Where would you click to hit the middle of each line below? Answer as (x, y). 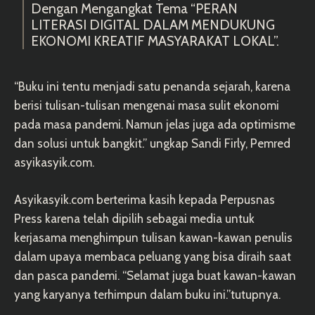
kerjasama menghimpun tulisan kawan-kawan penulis (153, 237)
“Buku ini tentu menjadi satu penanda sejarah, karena (152, 86)
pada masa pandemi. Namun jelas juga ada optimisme (155, 124)
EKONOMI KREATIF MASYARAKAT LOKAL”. (155, 41)
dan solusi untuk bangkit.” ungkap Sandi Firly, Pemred (152, 143)
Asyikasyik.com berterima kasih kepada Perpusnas (144, 199)
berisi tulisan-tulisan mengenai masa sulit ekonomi (147, 105)
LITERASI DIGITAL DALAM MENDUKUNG (153, 25)
